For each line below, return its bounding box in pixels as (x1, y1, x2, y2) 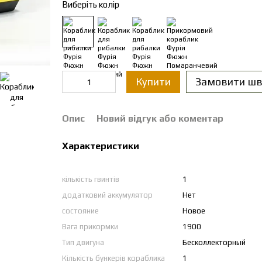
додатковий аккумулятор (61, 191, 153, 199)
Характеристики (61, 140, 139, 151)
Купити (135, 75, 171, 88)
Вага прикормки (61, 222, 118, 231)
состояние (61, 206, 99, 215)
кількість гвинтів (61, 175, 119, 184)
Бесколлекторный (182, 238, 246, 247)
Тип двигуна (61, 238, 104, 247)
